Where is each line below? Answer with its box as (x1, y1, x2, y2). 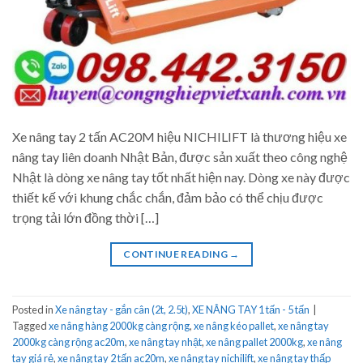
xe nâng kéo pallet (194, 319, 274, 332)
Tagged (12, 319, 49, 332)
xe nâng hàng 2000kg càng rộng (49, 319, 190, 332)
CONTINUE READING (123, 247, 230, 260)
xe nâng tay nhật (129, 335, 202, 348)
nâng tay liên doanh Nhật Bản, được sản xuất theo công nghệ (12, 148, 348, 164)
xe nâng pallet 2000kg (206, 335, 303, 348)
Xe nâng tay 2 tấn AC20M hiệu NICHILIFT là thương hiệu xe (12, 128, 347, 144)
